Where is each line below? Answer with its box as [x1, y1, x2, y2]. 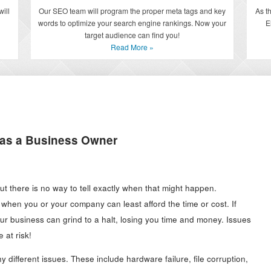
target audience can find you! [85, 29, 180, 40]
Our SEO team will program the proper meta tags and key [39, 5, 226, 16]
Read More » [111, 41, 154, 52]
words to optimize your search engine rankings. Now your [38, 17, 227, 28]
